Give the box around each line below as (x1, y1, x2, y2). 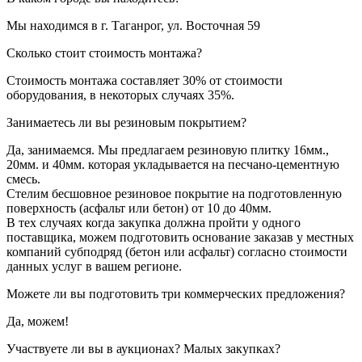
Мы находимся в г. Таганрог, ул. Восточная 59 (6, 18, 260, 32)
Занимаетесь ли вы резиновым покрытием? (6, 115, 246, 129)
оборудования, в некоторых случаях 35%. (6, 87, 234, 102)
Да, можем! (6, 314, 69, 328)
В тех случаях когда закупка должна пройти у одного (6, 215, 301, 229)
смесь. (6, 171, 40, 186)
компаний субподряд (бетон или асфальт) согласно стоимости (6, 244, 347, 259)
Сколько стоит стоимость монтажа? (6, 45, 202, 60)
